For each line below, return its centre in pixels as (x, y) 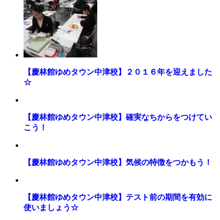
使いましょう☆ (51, 207)
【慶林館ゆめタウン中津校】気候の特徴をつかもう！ (118, 162)
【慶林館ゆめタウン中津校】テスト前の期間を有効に (118, 197)
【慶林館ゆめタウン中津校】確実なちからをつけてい (118, 117)
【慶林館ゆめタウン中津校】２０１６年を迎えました (118, 72)
